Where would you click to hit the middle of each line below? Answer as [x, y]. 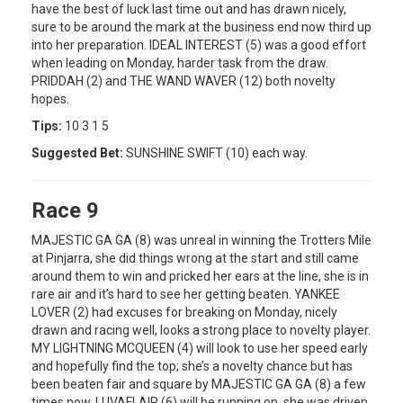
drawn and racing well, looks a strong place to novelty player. [201, 330]
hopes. [50, 99]
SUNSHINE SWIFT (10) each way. [215, 152]
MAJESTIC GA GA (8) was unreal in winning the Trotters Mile [201, 240]
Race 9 [65, 210]
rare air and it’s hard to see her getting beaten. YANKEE [186, 294]
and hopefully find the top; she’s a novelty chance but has [192, 366]
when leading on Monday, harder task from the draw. [180, 63]
